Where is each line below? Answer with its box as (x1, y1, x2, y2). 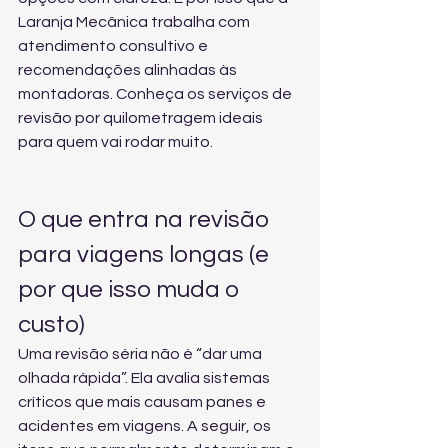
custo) (18, 312, 85, 337)
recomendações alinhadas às (18, 62, 240, 78)
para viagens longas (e (18, 242, 274, 267)
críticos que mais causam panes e (18, 394, 269, 410)
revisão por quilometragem (18, 110, 216, 126)
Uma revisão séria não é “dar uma (18, 346, 265, 362)
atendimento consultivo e (18, 38, 211, 54)
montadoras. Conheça (18, 86, 187, 102)
